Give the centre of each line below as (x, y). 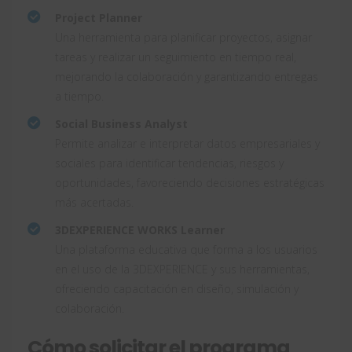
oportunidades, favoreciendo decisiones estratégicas (190, 182)
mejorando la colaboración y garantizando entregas (187, 76)
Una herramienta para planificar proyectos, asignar (183, 37)
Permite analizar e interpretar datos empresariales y (187, 143)
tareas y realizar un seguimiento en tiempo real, (176, 57)
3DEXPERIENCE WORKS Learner (140, 229)
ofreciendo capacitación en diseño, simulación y (177, 288)
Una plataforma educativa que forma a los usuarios (186, 249)
